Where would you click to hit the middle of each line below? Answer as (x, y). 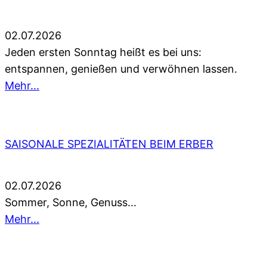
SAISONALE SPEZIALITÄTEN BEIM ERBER (109, 144)
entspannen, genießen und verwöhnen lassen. (121, 69)
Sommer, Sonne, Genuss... (71, 203)
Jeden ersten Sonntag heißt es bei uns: (103, 52)
